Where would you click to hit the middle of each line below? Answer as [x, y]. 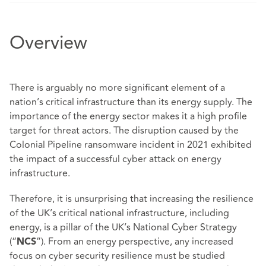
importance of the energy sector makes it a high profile [128, 117]
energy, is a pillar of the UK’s [71, 228]
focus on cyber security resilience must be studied [117, 256]
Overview [48, 44]
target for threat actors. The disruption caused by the [124, 131]
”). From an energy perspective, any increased [135, 242]
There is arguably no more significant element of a [117, 88]
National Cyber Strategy [185, 228]
